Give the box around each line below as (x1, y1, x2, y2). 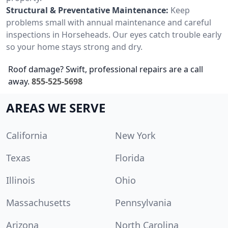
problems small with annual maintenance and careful (6, 16, 211, 28)
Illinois (6, 174, 35, 186)
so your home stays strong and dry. (6, 41, 142, 52)
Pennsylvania (115, 196, 172, 209)
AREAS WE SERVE (6, 99, 105, 116)
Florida (115, 151, 145, 164)
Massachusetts (6, 196, 71, 209)
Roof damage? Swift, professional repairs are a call (8, 63, 203, 75)
